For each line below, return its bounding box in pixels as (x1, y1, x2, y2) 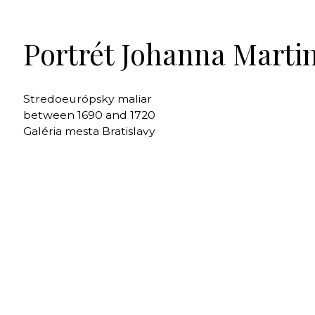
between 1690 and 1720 (22, 108, 155, 122)
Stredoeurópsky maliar (22, 92, 152, 106)
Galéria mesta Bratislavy (22, 124, 155, 139)
